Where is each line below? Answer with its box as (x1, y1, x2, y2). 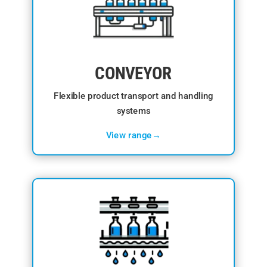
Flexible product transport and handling (54, 90, 213, 101)
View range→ (105, 129, 162, 141)
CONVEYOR (95, 63, 172, 83)
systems (116, 105, 151, 116)
